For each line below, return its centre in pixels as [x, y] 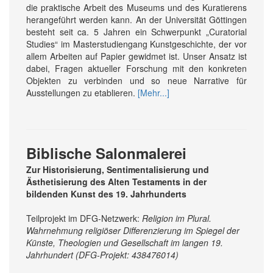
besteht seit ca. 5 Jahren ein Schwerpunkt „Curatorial [136, 32]
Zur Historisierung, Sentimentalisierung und [118, 170]
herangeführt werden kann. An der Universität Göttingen [136, 20]
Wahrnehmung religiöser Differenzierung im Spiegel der [133, 231]
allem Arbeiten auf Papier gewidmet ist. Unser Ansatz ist [136, 56]
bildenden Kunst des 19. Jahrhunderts [106, 194]
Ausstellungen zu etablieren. [82, 93]
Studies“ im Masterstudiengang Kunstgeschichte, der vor [136, 44]
